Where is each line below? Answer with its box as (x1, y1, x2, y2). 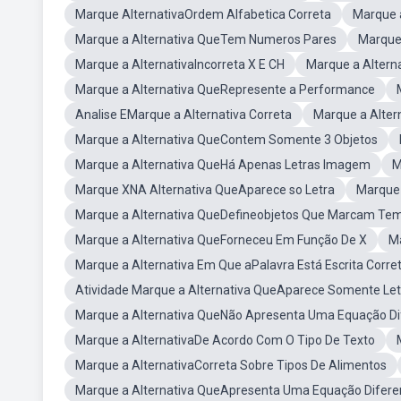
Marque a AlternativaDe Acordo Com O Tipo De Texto (75, 333, 375, 347)
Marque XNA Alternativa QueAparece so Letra (75, 183, 335, 197)
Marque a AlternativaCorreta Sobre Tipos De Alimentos (75, 358, 387, 372)
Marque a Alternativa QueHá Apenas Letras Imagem (75, 158, 371, 172)
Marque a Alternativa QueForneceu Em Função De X (75, 233, 367, 247)
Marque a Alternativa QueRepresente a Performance (75, 82, 375, 97)
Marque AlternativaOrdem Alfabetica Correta (75, 7, 331, 21)
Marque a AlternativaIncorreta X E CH (75, 57, 285, 72)
